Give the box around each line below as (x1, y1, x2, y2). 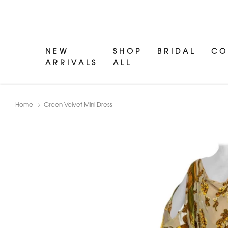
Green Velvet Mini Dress (44, 100, 112, 109)
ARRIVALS (45, 57, 98, 68)
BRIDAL (157, 46, 196, 56)
